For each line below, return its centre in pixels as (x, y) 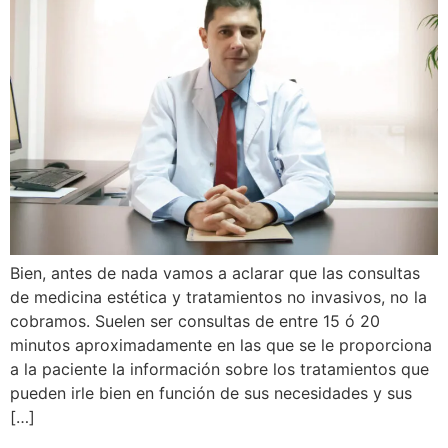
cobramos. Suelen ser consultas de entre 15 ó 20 (195, 321)
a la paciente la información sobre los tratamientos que (219, 369)
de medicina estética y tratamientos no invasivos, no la (218, 297)
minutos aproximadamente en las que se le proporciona (221, 345)
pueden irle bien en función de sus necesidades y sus (211, 393)
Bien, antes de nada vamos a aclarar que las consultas (215, 273)
